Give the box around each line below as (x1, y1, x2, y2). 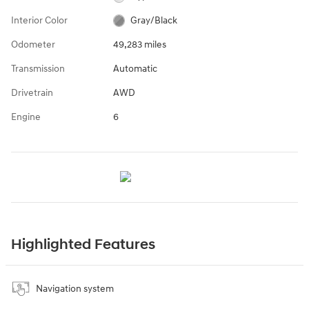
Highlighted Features (11, 235, 155, 254)
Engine (11, 110, 41, 123)
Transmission (11, 62, 65, 74)
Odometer (11, 38, 55, 50)
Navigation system (36, 282, 114, 295)
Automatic (112, 62, 157, 74)
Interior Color (11, 14, 68, 26)
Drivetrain (11, 86, 53, 99)
